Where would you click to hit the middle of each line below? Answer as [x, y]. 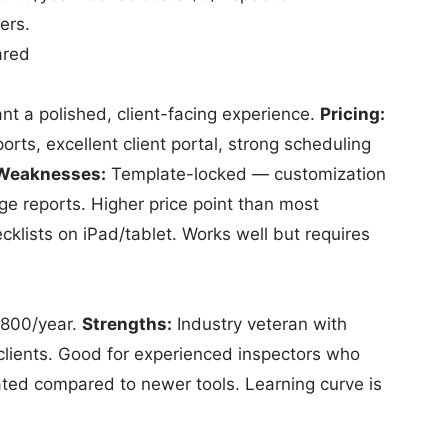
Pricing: [352, 114]
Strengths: [127, 324]
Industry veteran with [259, 324]
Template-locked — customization [246, 174]
